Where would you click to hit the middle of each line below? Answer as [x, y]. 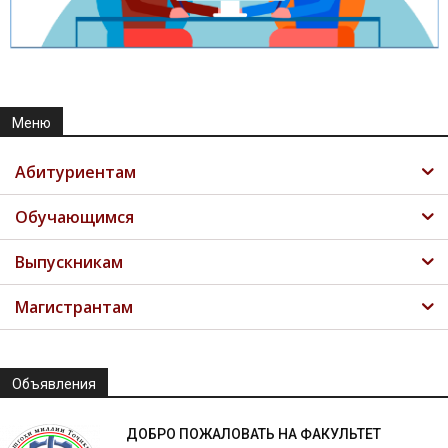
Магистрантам [74, 306]
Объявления [54, 383]
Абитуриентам [75, 171]
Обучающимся [74, 216]
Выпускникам [69, 261]
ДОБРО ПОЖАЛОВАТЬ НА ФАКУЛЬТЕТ [253, 433]
